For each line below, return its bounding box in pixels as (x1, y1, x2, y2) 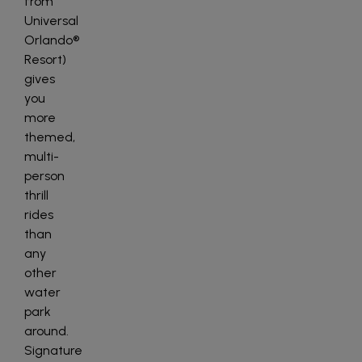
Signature (24, 343, 82, 358)
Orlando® (24, 32, 79, 48)
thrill (24, 187, 48, 203)
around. (24, 323, 69, 339)
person (24, 168, 65, 183)
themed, (24, 129, 75, 145)
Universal (24, 13, 78, 28)
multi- (24, 149, 59, 164)
